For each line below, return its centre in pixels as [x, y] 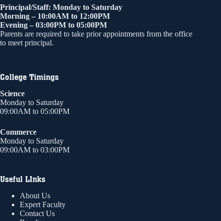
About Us [35, 196]
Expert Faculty [43, 204]
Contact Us [37, 213]
